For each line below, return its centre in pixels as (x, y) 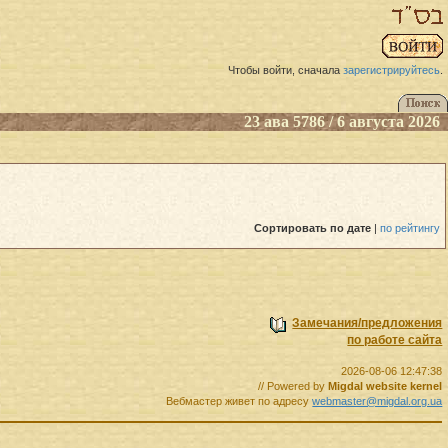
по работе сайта (395, 340)
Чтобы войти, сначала (285, 70)
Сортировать (290, 228)
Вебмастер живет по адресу (239, 401)
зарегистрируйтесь (391, 70)
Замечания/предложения (367, 323)
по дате (350, 228)
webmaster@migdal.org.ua (377, 401)
